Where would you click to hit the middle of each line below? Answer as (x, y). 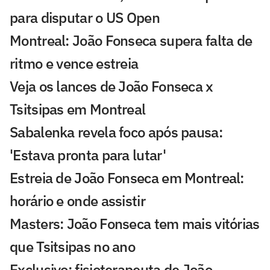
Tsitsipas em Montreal (78, 109)
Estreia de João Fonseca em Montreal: (127, 178)
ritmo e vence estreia (74, 64)
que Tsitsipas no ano (73, 247)
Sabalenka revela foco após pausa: (116, 132)
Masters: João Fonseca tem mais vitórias (135, 224)
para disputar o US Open (85, 18)
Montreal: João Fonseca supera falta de (131, 41)
